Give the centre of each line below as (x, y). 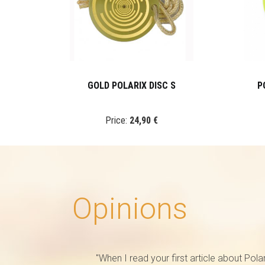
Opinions (130, 209)
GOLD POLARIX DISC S (131, 85)
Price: (117, 120)
